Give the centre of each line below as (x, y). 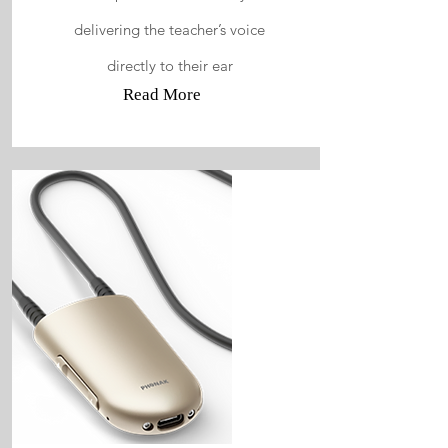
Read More (161, 94)
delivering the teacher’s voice (169, 29)
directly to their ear (169, 65)
